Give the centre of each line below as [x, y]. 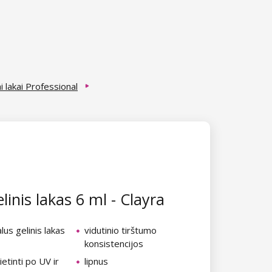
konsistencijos [114, 243]
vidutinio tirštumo [121, 230]
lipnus [96, 261]
